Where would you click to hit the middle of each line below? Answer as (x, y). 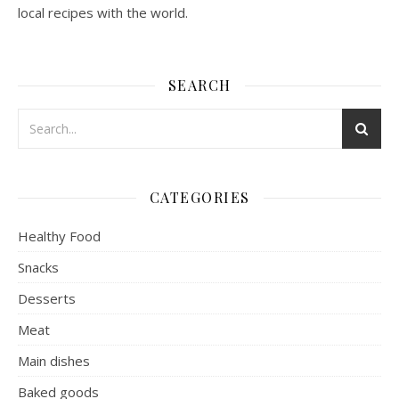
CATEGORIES (199, 198)
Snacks (38, 268)
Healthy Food (59, 236)
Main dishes (54, 361)
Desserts (47, 299)
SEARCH (199, 85)
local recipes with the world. (103, 13)
